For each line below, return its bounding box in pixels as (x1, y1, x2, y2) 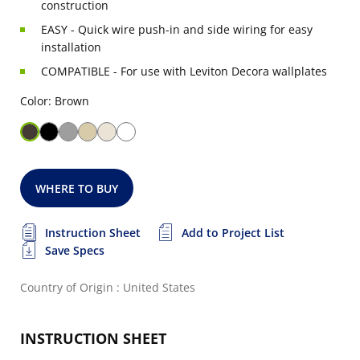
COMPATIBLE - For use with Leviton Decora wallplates (41, 63, 327, 79)
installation (41, 39, 101, 55)
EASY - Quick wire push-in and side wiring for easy (41, 22, 313, 37)
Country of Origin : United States (20, 280, 195, 295)
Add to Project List (182, 225, 284, 240)
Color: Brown (20, 93, 89, 108)
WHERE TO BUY (35, 181, 119, 196)
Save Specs (45, 243, 104, 258)
